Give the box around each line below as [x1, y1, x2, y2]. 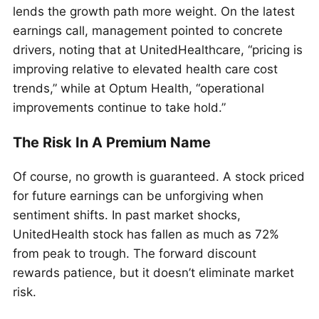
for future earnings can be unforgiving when [13, 189, 263, 204]
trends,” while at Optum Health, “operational [13, 80, 264, 95]
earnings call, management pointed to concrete [13, 23, 283, 38]
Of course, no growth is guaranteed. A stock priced [13, 169, 305, 184]
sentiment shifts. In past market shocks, [13, 208, 241, 223]
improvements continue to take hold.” [13, 100, 226, 115]
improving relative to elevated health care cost [13, 61, 278, 76]
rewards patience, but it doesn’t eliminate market [13, 266, 294, 281]
